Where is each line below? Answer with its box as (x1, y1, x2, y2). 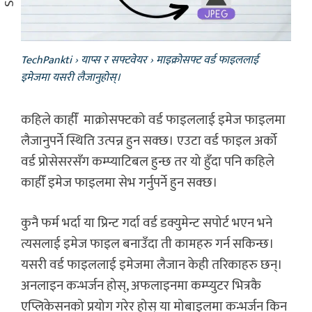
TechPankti (21, 50, 72, 70)
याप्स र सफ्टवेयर (81, 50, 147, 70)
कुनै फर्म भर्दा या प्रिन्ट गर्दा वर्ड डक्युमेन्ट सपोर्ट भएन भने (21, 212, 272, 235)
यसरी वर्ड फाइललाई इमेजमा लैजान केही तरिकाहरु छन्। (21, 254, 283, 276)
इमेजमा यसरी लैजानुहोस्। (21, 68, 120, 87)
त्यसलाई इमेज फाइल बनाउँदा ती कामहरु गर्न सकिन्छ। (21, 233, 274, 256)
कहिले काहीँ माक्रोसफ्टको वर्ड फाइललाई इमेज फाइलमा (21, 109, 286, 131)
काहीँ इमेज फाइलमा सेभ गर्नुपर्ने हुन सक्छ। (21, 171, 218, 194)
